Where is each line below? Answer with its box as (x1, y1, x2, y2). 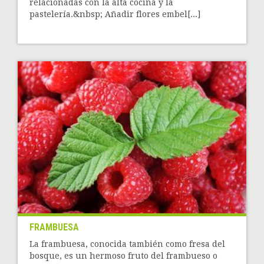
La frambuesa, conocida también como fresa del (29, 239, 225, 249)
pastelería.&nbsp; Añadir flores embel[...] (29, 9, 200, 19)
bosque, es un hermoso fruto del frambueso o (29, 251, 217, 261)
